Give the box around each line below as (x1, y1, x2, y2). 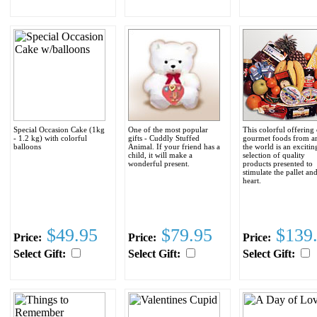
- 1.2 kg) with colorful (13, 133, 87, 142)
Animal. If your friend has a (128, 142, 220, 151)
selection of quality (243, 150, 305, 159)
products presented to (243, 158, 313, 168)
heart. (243, 175, 261, 185)
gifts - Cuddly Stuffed (128, 133, 200, 142)
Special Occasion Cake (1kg (13, 125, 105, 134)
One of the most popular (128, 125, 208, 134)
